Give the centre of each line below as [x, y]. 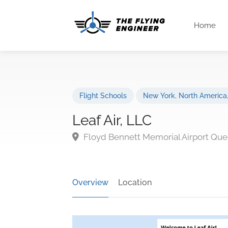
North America [203, 96]
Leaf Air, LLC [112, 120]
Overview [90, 182]
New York [159, 96]
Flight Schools [103, 96]
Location [135, 182]
